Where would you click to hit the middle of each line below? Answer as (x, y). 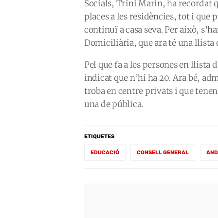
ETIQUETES (99, 136)
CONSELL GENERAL (163, 153)
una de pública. (114, 104)
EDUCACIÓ (105, 153)
